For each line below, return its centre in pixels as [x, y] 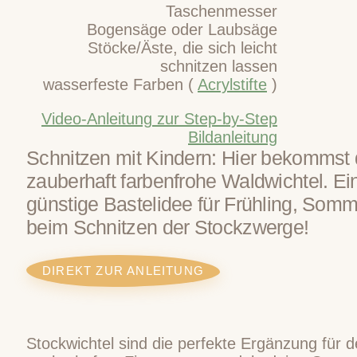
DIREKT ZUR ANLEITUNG [123, 270]
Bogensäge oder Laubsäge [182, 29]
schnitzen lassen [219, 66]
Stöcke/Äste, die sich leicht [182, 47]
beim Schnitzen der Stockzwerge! [168, 227]
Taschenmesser [222, 11]
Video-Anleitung [97, 118]
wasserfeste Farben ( [120, 84]
